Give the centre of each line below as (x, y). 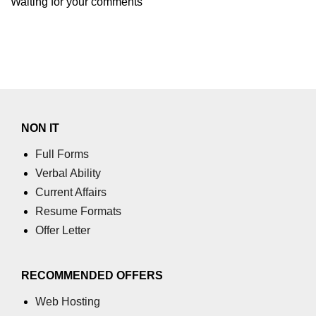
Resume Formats (78, 211)
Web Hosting (68, 301)
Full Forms (62, 154)
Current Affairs (71, 192)
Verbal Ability (68, 173)
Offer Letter (63, 230)
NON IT (40, 128)
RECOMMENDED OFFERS (92, 275)
